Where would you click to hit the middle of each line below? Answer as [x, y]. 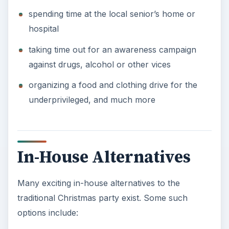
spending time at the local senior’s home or [112, 14]
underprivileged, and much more [92, 100]
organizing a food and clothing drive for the [113, 85]
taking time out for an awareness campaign [112, 49]
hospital [43, 29]
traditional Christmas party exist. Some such [102, 198]
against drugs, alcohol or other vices [99, 64]
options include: [48, 212]
